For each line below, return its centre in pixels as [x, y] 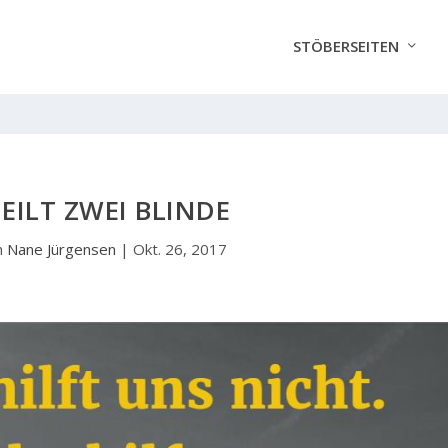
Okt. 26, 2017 [179, 248]
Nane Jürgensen [61, 248]
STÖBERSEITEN [345, 46]
